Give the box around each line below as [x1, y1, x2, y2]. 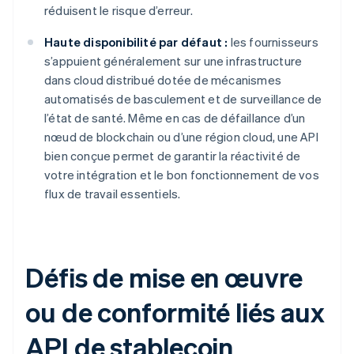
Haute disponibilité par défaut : [44, 34, 228, 51]
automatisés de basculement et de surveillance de [44, 91, 322, 107]
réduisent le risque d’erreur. [44, 2, 193, 19]
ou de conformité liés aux [25, 295, 325, 330]
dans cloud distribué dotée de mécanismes [44, 72, 281, 88]
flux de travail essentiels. [44, 186, 181, 202]
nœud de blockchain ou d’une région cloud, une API [44, 129, 318, 145]
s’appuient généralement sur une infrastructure [44, 53, 303, 70]
